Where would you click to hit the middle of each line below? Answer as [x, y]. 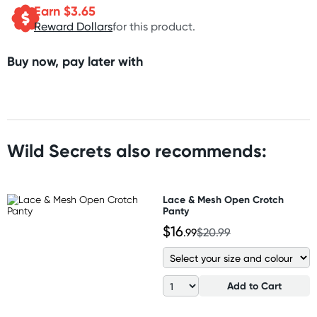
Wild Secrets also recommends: [137, 151]
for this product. [154, 26]
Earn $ [52, 11]
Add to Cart [254, 286]
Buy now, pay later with [75, 61]
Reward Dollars [73, 26]
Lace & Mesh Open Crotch [223, 200]
